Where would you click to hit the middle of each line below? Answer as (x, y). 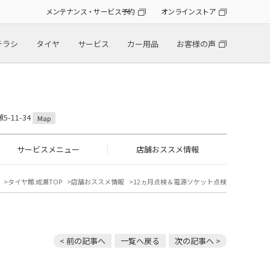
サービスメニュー (48, 149)
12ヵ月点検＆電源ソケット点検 (180, 182)
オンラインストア (188, 11)
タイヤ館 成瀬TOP (35, 182)
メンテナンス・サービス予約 (90, 11)
